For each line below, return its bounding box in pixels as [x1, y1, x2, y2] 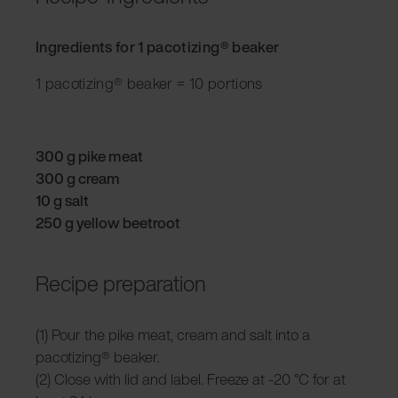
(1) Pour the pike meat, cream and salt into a [36, 322, 310, 346]
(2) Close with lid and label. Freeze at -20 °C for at [36, 367, 346, 390]
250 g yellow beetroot [36, 211, 180, 234]
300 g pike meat [36, 144, 143, 167]
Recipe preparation [36, 267, 206, 299]
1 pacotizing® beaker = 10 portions [36, 71, 263, 94]
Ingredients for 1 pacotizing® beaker [36, 35, 280, 58]
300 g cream [36, 166, 120, 189]
